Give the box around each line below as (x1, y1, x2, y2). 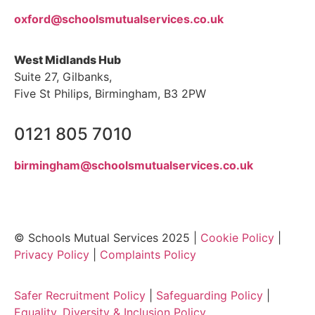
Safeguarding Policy (156, 288, 263, 303)
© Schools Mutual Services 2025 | (14, 230, 200, 245)
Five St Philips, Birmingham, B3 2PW (14, 86, 206, 101)
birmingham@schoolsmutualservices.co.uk (14, 158, 253, 173)
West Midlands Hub (14, 52, 121, 67)
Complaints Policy (100, 247, 196, 262)
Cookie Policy (200, 230, 274, 245)
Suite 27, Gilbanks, (14, 69, 112, 84)
